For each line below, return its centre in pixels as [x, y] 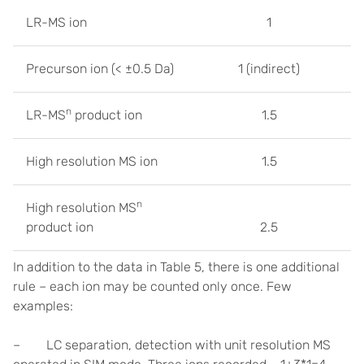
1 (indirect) [269, 69]
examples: [43, 306]
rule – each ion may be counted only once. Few [152, 287]
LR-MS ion [56, 23]
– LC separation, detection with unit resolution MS [172, 345]
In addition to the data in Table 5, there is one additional [176, 267]
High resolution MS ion [92, 162]
